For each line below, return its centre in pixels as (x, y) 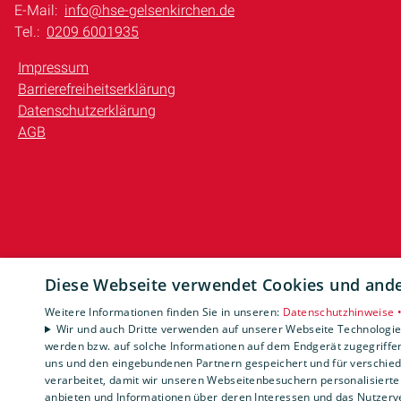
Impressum (54, 68)
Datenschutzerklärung (87, 111)
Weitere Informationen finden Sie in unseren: (164, 312)
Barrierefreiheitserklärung (97, 89)
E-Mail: (38, 10)
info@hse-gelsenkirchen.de (150, 10)
